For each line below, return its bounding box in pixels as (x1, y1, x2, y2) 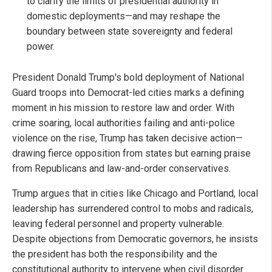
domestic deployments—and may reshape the (27, 10, 220, 22)
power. (27, 41, 55, 53)
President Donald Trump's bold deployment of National (12, 72, 244, 84)
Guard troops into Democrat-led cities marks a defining (12, 87, 244, 99)
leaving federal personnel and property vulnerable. (12, 218, 224, 230)
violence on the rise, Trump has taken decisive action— (12, 132, 243, 144)
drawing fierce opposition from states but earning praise (12, 148, 251, 160)
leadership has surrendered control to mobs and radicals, (12, 203, 253, 215)
